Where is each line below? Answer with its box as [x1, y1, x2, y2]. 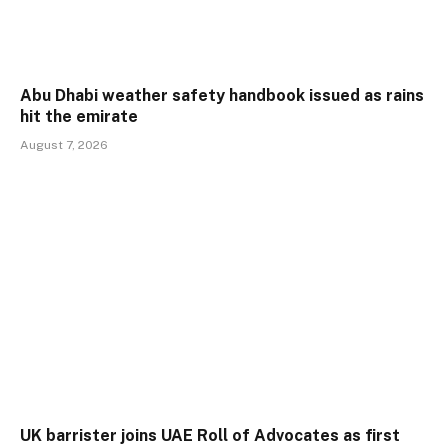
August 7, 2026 [20, 137, 108, 152]
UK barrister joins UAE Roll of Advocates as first [20, 426, 400, 446]
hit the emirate [20, 106, 138, 126]
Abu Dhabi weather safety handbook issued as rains [20, 85, 424, 105]
